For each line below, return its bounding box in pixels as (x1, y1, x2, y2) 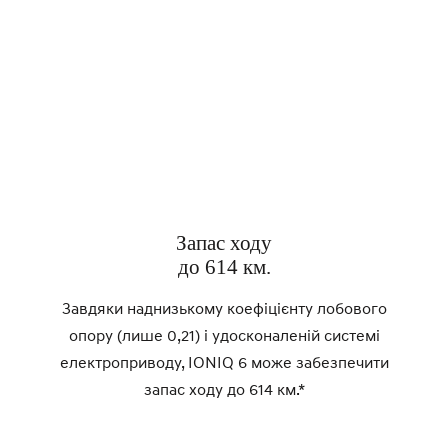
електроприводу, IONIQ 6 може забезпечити (59, 352, 389, 373)
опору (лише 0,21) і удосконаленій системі (68, 325, 380, 346)
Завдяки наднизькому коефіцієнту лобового (61, 298, 387, 319)
